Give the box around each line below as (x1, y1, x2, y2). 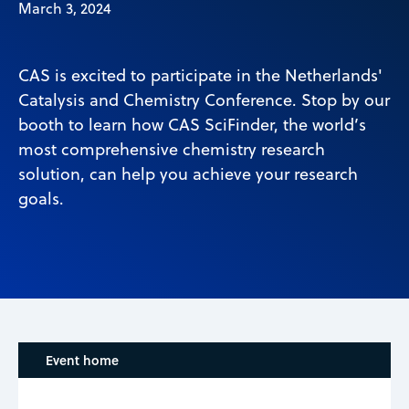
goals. (18, 186, 64, 210)
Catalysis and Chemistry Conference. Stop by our (18, 88, 390, 111)
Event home (46, 350, 119, 370)
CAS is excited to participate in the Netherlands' (18, 63, 383, 87)
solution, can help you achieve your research (18, 162, 358, 185)
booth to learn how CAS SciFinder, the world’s (18, 112, 366, 136)
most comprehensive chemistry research (18, 137, 325, 161)
